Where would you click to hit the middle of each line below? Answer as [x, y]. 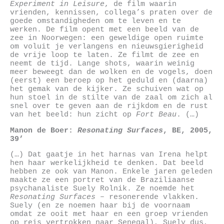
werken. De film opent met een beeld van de [104, 30]
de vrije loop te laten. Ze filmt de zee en [104, 55]
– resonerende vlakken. [147, 197]
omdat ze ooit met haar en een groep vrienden [109, 214]
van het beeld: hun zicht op [73, 115]
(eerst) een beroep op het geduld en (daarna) [109, 81]
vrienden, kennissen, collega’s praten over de [111, 13]
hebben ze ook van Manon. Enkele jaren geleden [111, 172]
